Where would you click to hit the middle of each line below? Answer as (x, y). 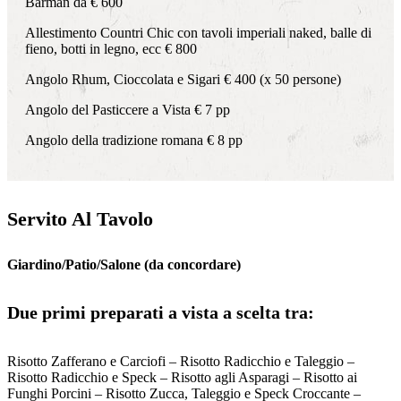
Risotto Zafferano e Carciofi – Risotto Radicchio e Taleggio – (181, 361)
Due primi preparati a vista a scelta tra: (161, 313)
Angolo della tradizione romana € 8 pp (134, 141)
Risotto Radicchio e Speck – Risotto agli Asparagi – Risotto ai (182, 377)
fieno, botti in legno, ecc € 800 (111, 49)
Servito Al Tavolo (80, 218)
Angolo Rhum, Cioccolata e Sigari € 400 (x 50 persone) (183, 80)
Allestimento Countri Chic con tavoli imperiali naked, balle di (198, 33)
